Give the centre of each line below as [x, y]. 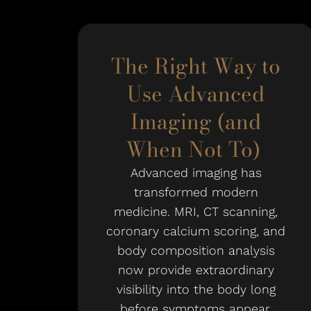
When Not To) [196, 149]
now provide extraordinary [196, 270]
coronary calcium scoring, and [196, 231]
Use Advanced [196, 94]
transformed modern [196, 192]
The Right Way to [196, 66]
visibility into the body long [196, 289]
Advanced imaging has [196, 173]
